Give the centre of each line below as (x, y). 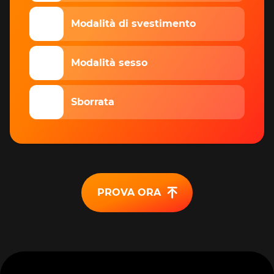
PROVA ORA (129, 192)
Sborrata (93, 102)
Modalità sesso (109, 63)
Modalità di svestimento (133, 24)
